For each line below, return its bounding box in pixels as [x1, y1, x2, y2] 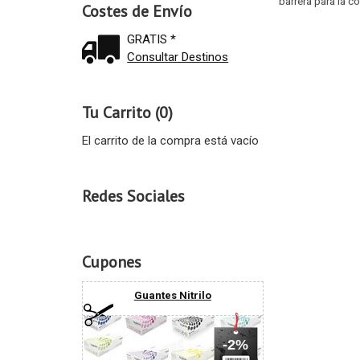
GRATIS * [127, 32, 177, 47]
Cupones [81, 252, 141, 273]
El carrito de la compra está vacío [81, 133, 259, 149]
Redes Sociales [81, 186, 185, 207]
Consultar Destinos [127, 50, 229, 65]
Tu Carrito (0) [81, 102, 173, 124]
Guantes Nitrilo [133, 289, 211, 302]
